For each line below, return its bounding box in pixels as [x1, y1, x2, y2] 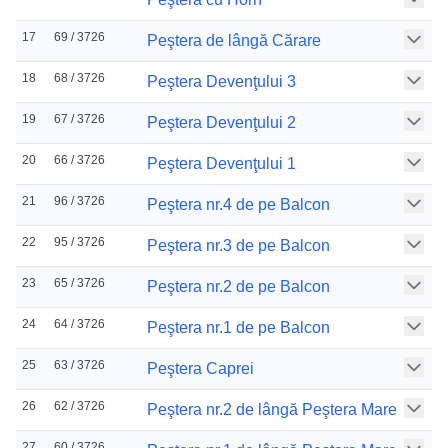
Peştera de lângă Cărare [147, 32, 321, 49]
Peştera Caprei [147, 360, 254, 377]
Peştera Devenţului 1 [147, 155, 296, 172]
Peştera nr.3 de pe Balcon [147, 237, 330, 254]
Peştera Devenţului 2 [147, 114, 296, 131]
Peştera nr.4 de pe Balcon [147, 196, 330, 213]
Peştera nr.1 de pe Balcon [147, 319, 330, 336]
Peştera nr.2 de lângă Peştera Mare [147, 401, 397, 418]
